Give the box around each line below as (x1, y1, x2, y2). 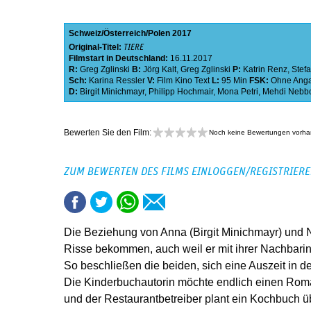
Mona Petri (217, 87, 258, 97)
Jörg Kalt (143, 65, 176, 75)
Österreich (103, 28, 146, 39)
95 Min (221, 76, 247, 86)
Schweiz (69, 28, 101, 39)
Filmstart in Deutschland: (69, 53, 170, 64)
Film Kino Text (157, 76, 210, 86)
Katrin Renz (243, 65, 287, 75)
